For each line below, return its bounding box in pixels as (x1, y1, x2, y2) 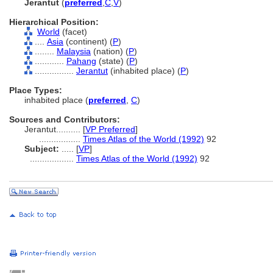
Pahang (66, 56, 96, 66)
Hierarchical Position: (9, 17, 99, 27)
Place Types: (9, 85, 62, 95)
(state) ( (96, 56, 129, 66)
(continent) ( (63, 37, 113, 46)
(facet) (60, 27, 87, 37)
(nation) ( (91, 46, 129, 56)
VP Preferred (85, 124, 135, 134)
